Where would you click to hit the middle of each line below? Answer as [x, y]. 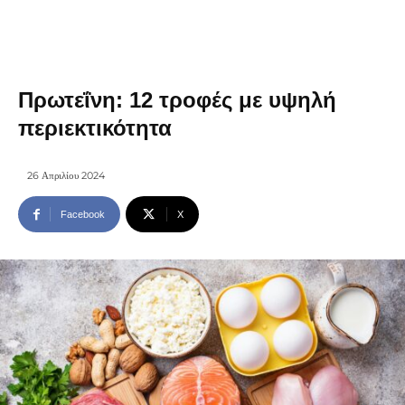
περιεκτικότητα [95, 128]
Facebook [83, 215]
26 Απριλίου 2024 [66, 176]
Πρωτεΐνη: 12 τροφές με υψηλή [177, 100]
